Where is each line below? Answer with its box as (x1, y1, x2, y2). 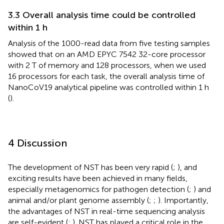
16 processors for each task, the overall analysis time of (8, 71, 204, 81)
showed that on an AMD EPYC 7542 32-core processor (8, 49, 205, 59)
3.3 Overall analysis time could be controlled (8, 9, 195, 20)
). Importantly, (158, 195, 208, 205)
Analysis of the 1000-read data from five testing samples (8, 38, 210, 48)
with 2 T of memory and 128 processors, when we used (8, 60, 206, 70)
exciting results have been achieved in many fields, (8, 173, 187, 183)
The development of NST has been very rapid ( (8, 162, 173, 172)
